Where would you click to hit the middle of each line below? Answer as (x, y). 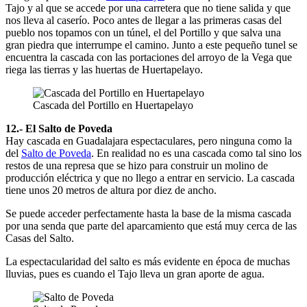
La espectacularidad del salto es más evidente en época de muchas (148, 261)
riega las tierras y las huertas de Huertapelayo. (104, 69)
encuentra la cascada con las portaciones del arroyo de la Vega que (149, 57)
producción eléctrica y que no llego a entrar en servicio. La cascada (150, 177)
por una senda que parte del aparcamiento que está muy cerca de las (151, 225)
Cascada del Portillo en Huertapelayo (113, 105)
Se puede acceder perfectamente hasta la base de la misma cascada (148, 213)
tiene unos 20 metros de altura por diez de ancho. (111, 190)
